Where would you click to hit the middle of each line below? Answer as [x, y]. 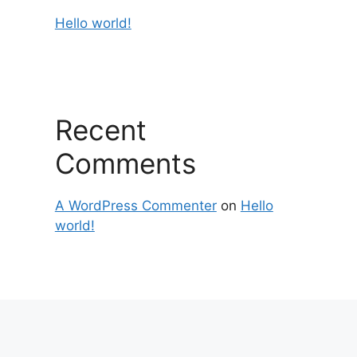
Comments [125, 163]
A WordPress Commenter [135, 205]
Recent [100, 129]
